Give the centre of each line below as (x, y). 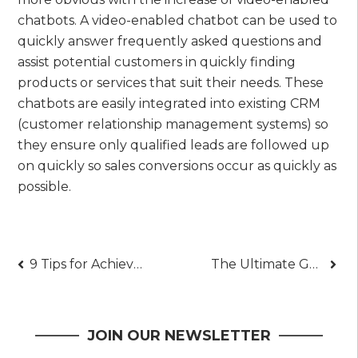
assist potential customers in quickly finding (157, 62)
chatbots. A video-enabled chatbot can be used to (178, 20)
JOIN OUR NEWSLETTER (179, 336)
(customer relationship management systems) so (173, 124)
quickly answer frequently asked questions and (170, 41)
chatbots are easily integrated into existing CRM (169, 103)
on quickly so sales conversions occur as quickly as (177, 165)
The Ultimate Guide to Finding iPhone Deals (314, 265)
